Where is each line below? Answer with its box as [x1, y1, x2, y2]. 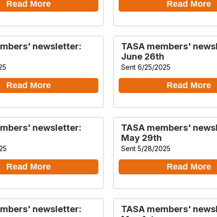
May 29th [121, 132, 162, 143]
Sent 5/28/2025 [121, 144, 170, 153]
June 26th [121, 51, 164, 62]
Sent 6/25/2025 [121, 62, 170, 71]
